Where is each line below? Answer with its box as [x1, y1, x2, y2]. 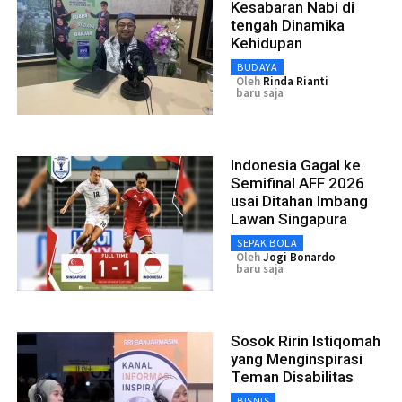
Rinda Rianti [263, 73, 328, 89]
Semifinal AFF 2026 [231, 173, 364, 192]
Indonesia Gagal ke [231, 155, 361, 174]
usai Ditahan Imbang [231, 191, 368, 210]
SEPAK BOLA [237, 235, 297, 249]
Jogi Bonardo [263, 249, 336, 265]
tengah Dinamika [231, 15, 345, 34]
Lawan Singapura [231, 209, 347, 228]
